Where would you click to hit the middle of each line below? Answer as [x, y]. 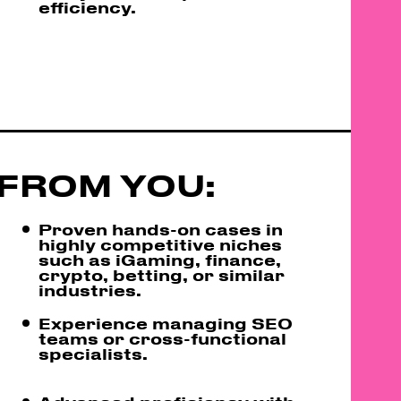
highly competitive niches [161, 244]
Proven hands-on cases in [161, 229]
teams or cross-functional [163, 338]
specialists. [94, 353]
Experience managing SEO [166, 323]
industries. [90, 290]
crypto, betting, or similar [162, 274]
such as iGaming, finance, [160, 259]
